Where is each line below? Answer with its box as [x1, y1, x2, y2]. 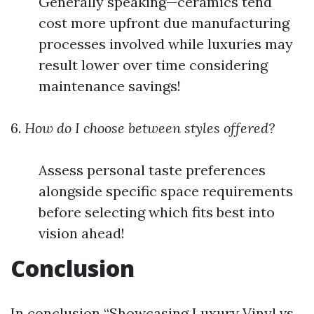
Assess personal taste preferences [39, 161, 266, 179]
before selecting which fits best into [39, 203, 275, 221]
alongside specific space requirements [39, 182, 293, 200]
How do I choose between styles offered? [21, 119, 275, 137]
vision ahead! [39, 224, 125, 242]
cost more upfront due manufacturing [39, 14, 289, 32]
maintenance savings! [39, 77, 181, 95]
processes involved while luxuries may [39, 35, 293, 53]
